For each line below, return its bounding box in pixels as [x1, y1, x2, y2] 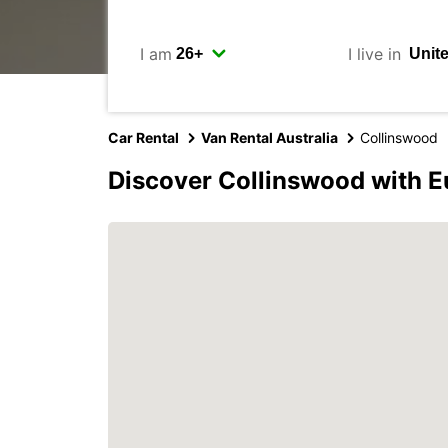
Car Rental [108, 129, 179, 146]
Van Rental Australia [201, 129, 338, 146]
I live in [347, 43, 401, 64]
